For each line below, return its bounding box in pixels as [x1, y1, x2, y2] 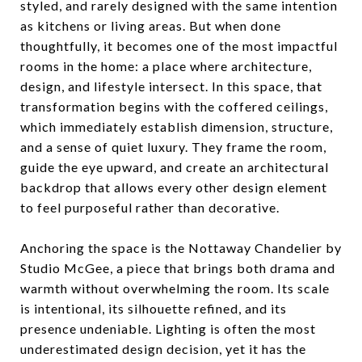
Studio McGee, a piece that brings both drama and [20, 260, 335, 276]
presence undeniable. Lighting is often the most [20, 321, 316, 336]
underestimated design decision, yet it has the [20, 341, 306, 356]
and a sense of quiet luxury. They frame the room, [20, 139, 326, 154]
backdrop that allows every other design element [20, 179, 327, 195]
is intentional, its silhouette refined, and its [20, 301, 287, 316]
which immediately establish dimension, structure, [20, 119, 333, 134]
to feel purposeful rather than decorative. [20, 200, 280, 215]
